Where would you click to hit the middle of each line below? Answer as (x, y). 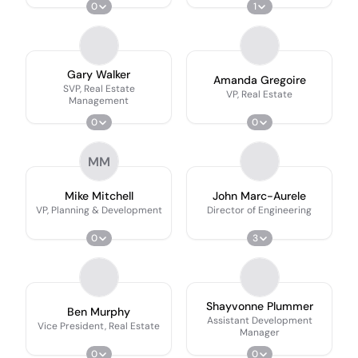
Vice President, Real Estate (99, 326)
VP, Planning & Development (99, 210)
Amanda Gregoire (259, 80)
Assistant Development (259, 320)
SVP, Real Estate (99, 88)
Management (99, 100)
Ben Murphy (99, 312)
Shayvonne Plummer (259, 306)
